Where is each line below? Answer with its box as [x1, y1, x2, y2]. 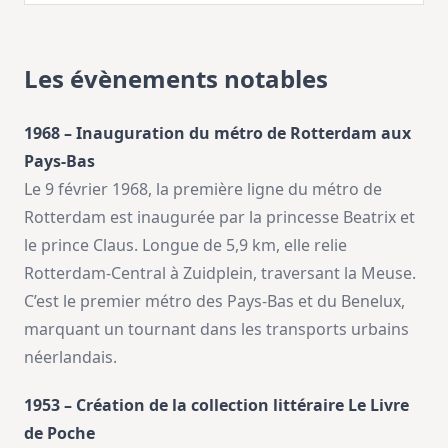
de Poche [24, 422, 95, 444]
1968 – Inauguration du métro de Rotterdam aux [24, 122, 411, 144]
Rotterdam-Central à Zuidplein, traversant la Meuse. [24, 262, 416, 284]
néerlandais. [24, 346, 117, 368]
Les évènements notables [24, 62, 328, 95]
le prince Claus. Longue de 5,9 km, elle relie [24, 234, 347, 256]
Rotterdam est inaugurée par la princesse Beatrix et [24, 206, 415, 228]
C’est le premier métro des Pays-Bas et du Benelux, [24, 290, 405, 312]
